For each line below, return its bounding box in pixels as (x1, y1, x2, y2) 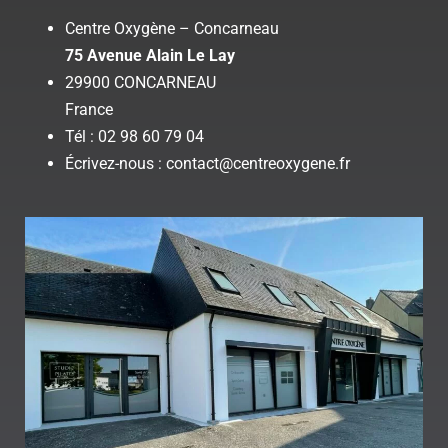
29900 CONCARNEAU (65, 72, 216, 92)
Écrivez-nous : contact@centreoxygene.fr (65, 153, 350, 173)
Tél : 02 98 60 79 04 (65, 126, 204, 146)
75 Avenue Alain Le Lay (65, 45, 235, 65)
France (65, 99, 113, 119)
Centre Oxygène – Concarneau (65, 18, 279, 38)
